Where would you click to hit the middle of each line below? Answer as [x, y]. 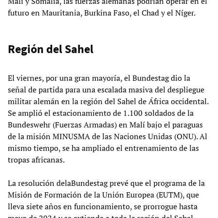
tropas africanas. [36, 159]
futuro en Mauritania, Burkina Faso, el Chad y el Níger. [102, 12]
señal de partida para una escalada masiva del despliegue [106, 89]
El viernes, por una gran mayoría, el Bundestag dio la [99, 78]
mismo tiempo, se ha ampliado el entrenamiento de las [103, 148]
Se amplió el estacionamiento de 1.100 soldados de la [101, 113]
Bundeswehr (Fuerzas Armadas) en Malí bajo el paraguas [105, 124]
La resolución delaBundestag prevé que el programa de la [106, 183]
